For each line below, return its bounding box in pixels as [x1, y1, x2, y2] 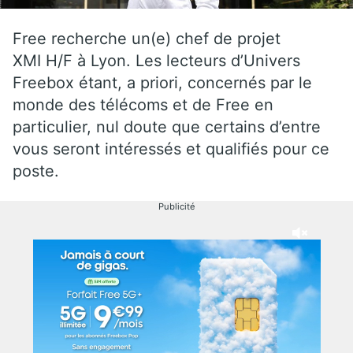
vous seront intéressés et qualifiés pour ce [13, 139, 329, 158]
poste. [13, 161, 59, 180]
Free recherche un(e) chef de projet [13, 28, 281, 48]
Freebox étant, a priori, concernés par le [13, 72, 312, 92]
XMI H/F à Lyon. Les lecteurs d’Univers [13, 50, 300, 70]
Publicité [158, 200, 195, 212]
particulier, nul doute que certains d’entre [13, 117, 321, 136]
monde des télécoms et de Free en [13, 95, 273, 114]
